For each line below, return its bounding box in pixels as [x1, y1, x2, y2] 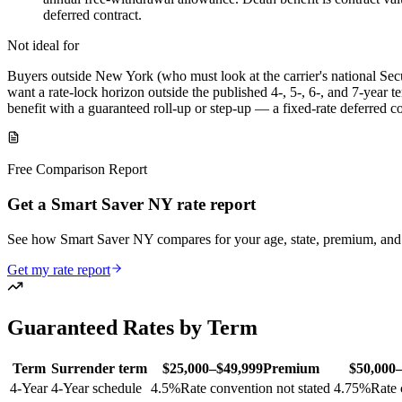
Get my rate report [7, 261, 110, 277]
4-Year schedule [51, 380, 142, 396]
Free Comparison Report [7, 162, 147, 178]
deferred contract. [43, 7, 142, 23]
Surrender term [51, 360, 147, 376]
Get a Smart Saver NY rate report [7, 195, 256, 214]
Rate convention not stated [180, 380, 330, 396]
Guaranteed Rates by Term [7, 315, 258, 339]
